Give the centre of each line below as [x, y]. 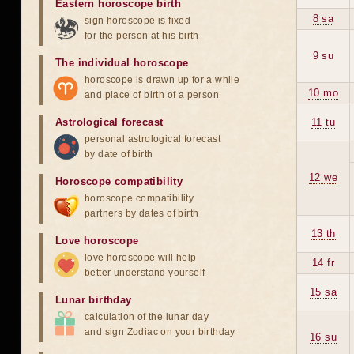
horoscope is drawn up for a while [162, 80]
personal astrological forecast [153, 139]
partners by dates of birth [142, 213]
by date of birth [119, 154]
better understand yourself [145, 273]
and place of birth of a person [152, 95]
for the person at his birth [142, 36]
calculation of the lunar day [147, 317]
